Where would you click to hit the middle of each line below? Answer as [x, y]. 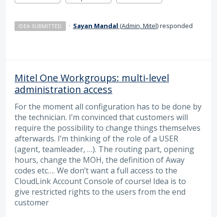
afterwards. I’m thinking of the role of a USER [96, 139]
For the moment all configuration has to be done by [108, 107]
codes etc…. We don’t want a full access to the [96, 171]
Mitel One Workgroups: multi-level [92, 78]
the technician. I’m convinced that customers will [101, 117]
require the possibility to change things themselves [108, 128]
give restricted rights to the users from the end [100, 192]
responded [175, 26]
